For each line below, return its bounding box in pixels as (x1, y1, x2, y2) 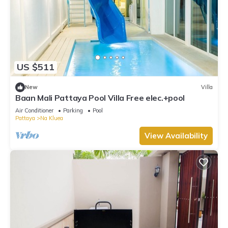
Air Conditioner (15, 106, 53, 114)
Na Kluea (40, 114, 63, 122)
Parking (63, 106, 83, 114)
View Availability (145, 130, 208, 140)
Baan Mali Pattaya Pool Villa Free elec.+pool (15, 92, 185, 103)
